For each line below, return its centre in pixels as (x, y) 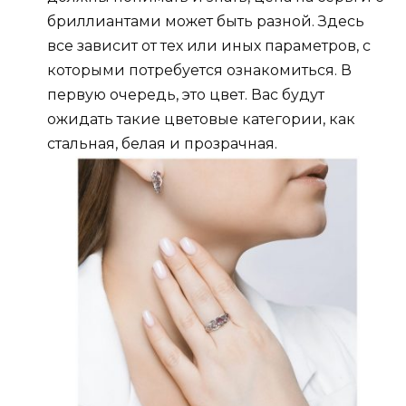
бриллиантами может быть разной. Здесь (206, 22)
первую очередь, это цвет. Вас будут (186, 95)
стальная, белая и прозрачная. (162, 144)
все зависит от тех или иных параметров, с (209, 46)
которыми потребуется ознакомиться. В (199, 71)
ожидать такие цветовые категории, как (201, 120)
